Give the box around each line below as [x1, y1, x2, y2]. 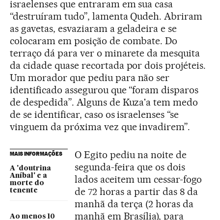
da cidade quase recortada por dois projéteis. [10, 59, 206, 71]
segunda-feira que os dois [75, 161, 185, 173]
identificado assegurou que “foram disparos [10, 84, 199, 96]
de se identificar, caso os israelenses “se [10, 109, 179, 120]
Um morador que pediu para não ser [10, 72, 170, 83]
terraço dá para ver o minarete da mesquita [10, 47, 200, 59]
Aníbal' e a [10, 172, 47, 179]
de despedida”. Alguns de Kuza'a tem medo [10, 96, 198, 108]
